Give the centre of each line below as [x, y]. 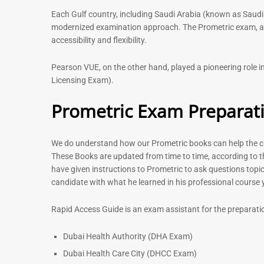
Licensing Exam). [82, 80]
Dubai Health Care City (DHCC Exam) [131, 253]
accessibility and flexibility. [99, 40]
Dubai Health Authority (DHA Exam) [129, 236]
